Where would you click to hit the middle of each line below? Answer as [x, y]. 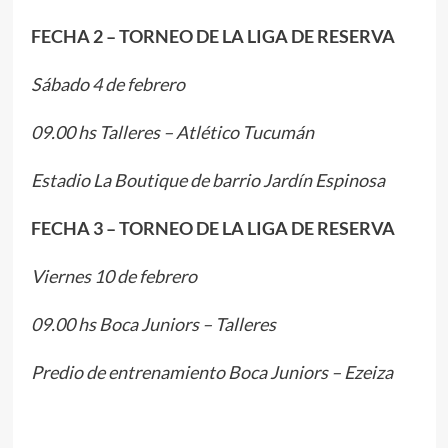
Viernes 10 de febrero [113, 275]
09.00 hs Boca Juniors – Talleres [157, 323]
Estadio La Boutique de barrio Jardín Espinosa [207, 179]
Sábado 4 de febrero [107, 83]
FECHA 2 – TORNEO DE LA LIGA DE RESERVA [212, 35]
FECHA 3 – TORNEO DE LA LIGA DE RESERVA [212, 227]
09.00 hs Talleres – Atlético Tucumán [172, 131]
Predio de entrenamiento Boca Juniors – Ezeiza [211, 371]
